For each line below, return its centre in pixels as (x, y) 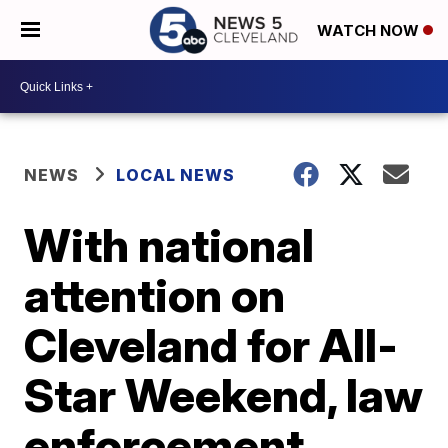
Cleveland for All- (211, 345)
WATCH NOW (370, 31)
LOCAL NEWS (176, 175)
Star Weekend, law (224, 395)
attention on (155, 295)
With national (169, 245)
